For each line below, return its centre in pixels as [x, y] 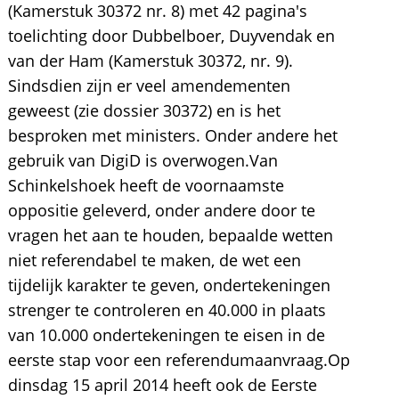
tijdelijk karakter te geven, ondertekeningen [169, 285]
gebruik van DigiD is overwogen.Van [142, 160]
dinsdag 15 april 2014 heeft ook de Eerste [162, 385]
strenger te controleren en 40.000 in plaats [167, 310]
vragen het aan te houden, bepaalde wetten [170, 235]
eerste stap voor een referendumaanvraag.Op [179, 360]
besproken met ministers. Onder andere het [172, 135]
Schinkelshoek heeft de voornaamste [146, 185]
